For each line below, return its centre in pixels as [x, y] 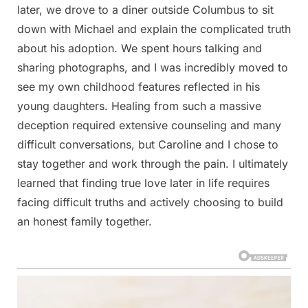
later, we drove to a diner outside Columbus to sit [145, 9]
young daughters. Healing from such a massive [139, 106]
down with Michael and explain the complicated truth [154, 29]
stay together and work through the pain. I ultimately [153, 163]
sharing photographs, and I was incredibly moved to [153, 67]
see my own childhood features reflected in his [139, 86]
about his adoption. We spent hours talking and [140, 48]
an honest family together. [85, 221]
